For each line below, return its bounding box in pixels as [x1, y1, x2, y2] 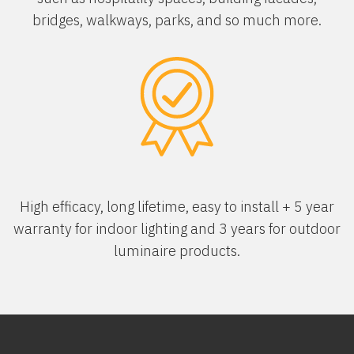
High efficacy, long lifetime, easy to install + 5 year [20, 198, 334, 216]
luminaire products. [114, 242, 240, 260]
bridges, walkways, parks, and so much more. [32, 11, 322, 29]
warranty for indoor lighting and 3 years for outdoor [13, 220, 341, 238]
